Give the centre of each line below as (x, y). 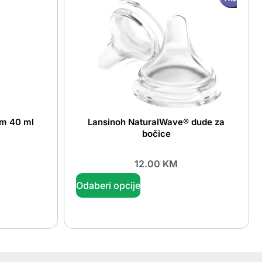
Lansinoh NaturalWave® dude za (156, 122)
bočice (156, 133)
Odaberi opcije (108, 186)
